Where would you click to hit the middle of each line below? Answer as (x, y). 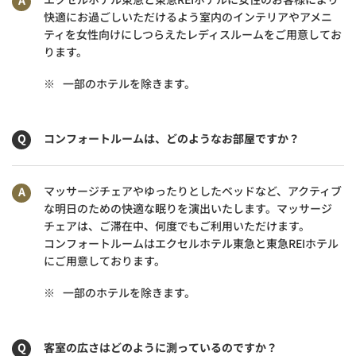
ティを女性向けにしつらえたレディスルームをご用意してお (193, 34)
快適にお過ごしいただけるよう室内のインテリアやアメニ (188, 16)
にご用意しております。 (104, 260)
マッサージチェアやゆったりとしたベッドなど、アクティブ (193, 190)
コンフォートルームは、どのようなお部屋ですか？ (172, 138)
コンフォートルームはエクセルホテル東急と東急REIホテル (191, 243)
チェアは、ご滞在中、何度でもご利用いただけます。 (177, 225)
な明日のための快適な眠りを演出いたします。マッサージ (188, 208)
